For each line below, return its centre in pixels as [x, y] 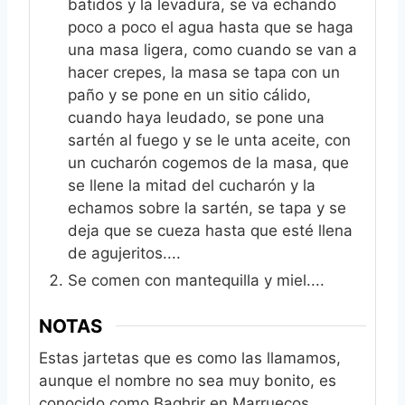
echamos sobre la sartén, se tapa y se [207, 208]
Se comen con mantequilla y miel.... [196, 281]
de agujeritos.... [124, 254]
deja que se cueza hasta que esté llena [210, 231]
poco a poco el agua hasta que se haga [211, 28]
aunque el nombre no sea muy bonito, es [188, 380]
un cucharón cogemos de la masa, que [208, 163]
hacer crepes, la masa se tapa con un [204, 73]
